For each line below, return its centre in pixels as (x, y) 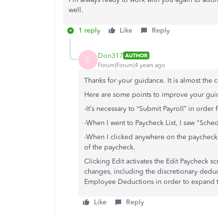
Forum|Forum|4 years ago (131, 65)
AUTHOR (136, 56)
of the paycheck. (110, 147)
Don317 (110, 55)
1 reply (89, 31)
